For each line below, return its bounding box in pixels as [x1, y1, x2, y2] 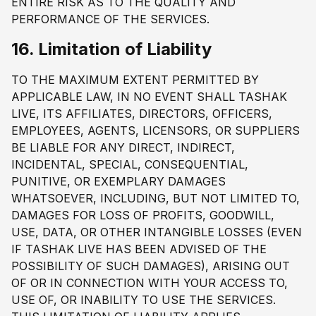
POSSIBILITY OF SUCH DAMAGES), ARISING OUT [11, 259, 290, 274]
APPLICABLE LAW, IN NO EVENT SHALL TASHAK [11, 90, 287, 104]
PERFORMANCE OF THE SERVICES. [11, 11, 209, 26]
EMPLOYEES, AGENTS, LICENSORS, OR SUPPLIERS [11, 123, 300, 138]
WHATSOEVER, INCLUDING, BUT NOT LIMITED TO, [11, 191, 300, 206]
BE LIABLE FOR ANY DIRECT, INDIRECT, [11, 140, 235, 155]
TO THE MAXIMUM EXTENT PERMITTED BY [11, 73, 259, 87]
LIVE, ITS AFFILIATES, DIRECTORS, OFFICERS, [11, 107, 272, 121]
